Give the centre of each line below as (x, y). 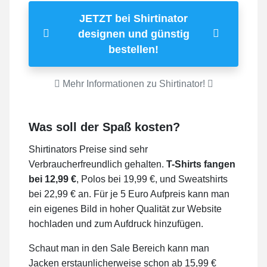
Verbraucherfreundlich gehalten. (97, 164)
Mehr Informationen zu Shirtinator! (133, 83)
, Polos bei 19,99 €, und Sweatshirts (152, 179)
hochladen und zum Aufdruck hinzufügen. (116, 223)
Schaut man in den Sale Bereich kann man (119, 248)
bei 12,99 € (52, 179)
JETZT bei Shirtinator (133, 18)
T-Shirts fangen (201, 164)
